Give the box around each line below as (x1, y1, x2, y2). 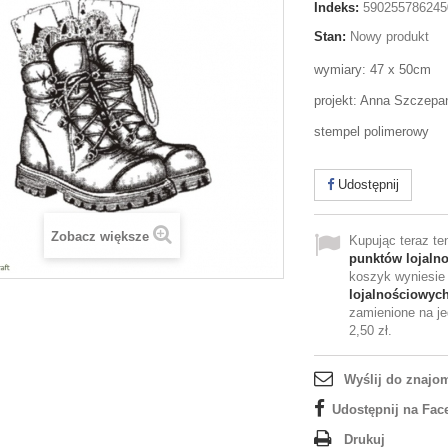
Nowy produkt (350, 29, 429, 44)
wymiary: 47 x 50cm (314, 62, 431, 77)
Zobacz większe (51, 229, 149, 244)
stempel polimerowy (314, 124, 429, 139)
